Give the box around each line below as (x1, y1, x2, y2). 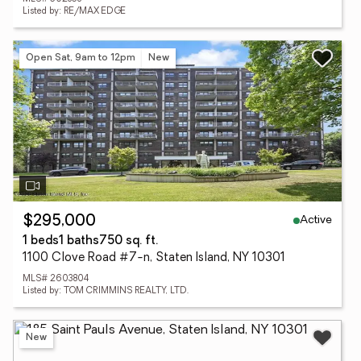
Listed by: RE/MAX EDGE (23, 7, 126, 16)
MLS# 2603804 (23, 275, 89, 284)
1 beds (23, 235, 59, 247)
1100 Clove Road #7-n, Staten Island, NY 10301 (23, 252, 285, 264)
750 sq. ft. (99, 235, 158, 247)
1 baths (59, 235, 99, 247)
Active (300, 214, 332, 226)
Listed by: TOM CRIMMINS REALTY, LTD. (23, 287, 189, 296)
